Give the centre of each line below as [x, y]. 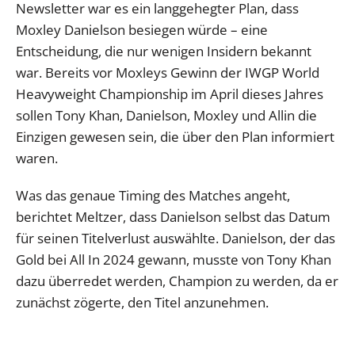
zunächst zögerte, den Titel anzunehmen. [142, 302]
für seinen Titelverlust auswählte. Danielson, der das [176, 238]
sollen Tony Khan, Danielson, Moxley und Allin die [166, 115]
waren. [37, 158]
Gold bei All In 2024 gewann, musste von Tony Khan [174, 259]
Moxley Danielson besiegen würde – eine [142, 29]
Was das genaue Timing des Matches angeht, [153, 195]
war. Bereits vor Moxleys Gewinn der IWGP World [168, 72]
